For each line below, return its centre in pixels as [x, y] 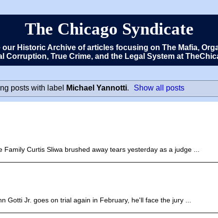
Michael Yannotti [96, 88]
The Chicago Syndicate [109, 29]
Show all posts [159, 88]
